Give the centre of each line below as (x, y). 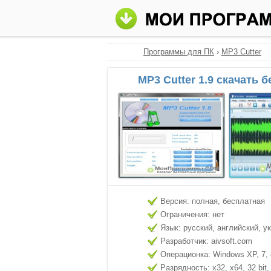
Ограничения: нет (192, 214)
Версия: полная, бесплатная (213, 201)
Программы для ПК (179, 52)
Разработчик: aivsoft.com (206, 241)
